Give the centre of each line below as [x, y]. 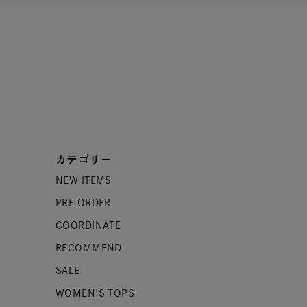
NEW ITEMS [83, 180]
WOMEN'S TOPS [95, 293]
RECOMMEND [88, 248]
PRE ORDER [83, 203]
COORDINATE [88, 225]
